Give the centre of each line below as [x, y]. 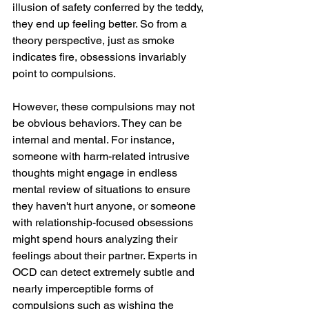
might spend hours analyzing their [96, 239]
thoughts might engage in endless [96, 173]
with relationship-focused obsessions [104, 223]
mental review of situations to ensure [103, 190]
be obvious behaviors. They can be [99, 123]
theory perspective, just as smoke [95, 41]
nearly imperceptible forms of [84, 289]
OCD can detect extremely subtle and [105, 272]
